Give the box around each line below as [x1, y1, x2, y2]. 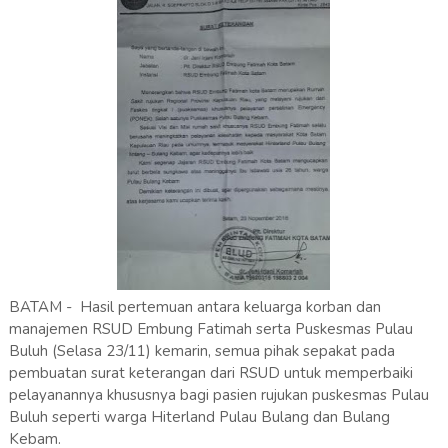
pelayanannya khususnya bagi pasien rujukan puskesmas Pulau [8, 384, 429, 405]
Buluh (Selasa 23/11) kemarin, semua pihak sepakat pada [8, 340, 395, 361]
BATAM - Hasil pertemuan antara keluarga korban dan [8, 296, 381, 317]
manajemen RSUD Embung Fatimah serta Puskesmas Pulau [8, 318, 413, 339]
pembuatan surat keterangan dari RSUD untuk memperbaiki [8, 362, 413, 383]
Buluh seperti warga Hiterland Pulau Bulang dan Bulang [8, 406, 390, 427]
